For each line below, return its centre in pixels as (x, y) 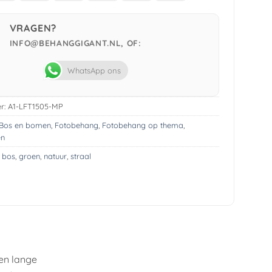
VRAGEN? (33, 28)
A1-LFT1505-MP (35, 107)
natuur (55, 156)
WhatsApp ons (94, 71)
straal (80, 156)
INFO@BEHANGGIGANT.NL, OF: (75, 42)
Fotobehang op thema (142, 125)
